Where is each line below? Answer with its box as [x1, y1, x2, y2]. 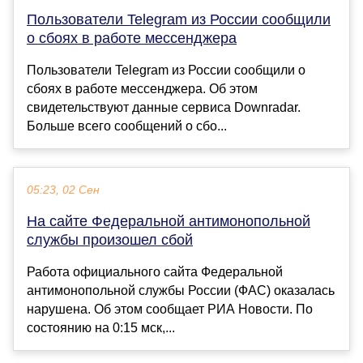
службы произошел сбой [27, 232, 193, 249]
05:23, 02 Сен [27, 184, 100, 197]
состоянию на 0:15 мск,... [27, 321, 175, 335]
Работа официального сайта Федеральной [27, 265, 283, 280]
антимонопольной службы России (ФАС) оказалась [27, 284, 335, 298]
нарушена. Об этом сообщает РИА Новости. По [27, 302, 313, 317]
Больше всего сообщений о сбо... [27, 119, 227, 134]
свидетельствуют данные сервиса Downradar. [27, 100, 301, 115]
